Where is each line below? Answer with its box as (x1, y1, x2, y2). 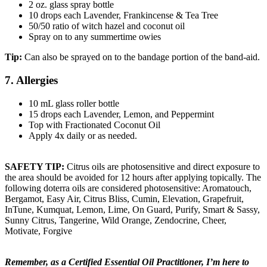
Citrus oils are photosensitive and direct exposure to (67, 161, 260, 172)
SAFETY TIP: (5, 161, 67, 172)
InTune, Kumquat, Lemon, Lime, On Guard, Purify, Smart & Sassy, (5, 204, 260, 215)
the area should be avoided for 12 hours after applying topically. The (5, 172, 261, 182)
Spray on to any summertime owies (29, 32, 161, 42)
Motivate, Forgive (5, 225, 72, 236)
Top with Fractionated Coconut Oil (29, 119, 160, 130)
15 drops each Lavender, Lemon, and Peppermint (29, 108, 214, 119)
